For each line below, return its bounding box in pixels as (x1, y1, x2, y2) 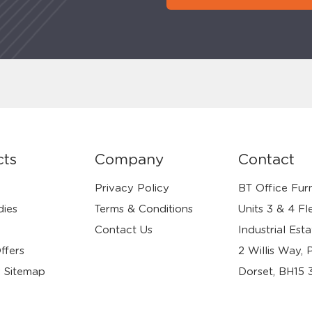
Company (95, 153, 164, 167)
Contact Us (95, 225, 153, 235)
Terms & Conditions (95, 204, 194, 214)
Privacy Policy (95, 183, 170, 194)
